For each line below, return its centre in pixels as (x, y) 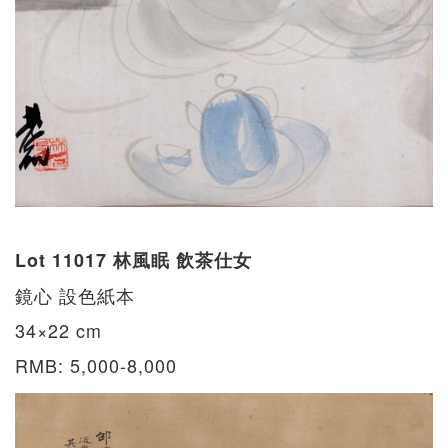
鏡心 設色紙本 (75, 295)
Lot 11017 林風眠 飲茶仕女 (133, 260)
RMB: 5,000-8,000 (96, 365)
